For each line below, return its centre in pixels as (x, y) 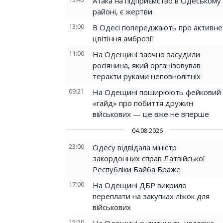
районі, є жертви (122, 11)
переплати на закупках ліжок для (151, 196)
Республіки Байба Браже (137, 169)
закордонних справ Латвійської (149, 158)
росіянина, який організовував (147, 65)
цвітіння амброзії (123, 38)
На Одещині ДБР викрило (140, 185)
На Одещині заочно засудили (146, 54)
